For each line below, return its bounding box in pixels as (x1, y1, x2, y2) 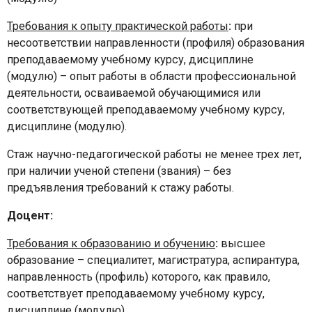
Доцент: (7, 208, 53, 222)
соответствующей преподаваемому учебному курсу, (7, 102, 285, 116)
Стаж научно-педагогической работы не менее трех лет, (7, 147, 302, 161)
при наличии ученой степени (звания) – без (7, 164, 231, 178)
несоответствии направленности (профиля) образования (7, 36, 304, 49)
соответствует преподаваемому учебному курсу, (7, 286, 265, 300)
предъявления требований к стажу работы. (7, 180, 234, 194)
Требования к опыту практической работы (7, 19, 228, 33)
